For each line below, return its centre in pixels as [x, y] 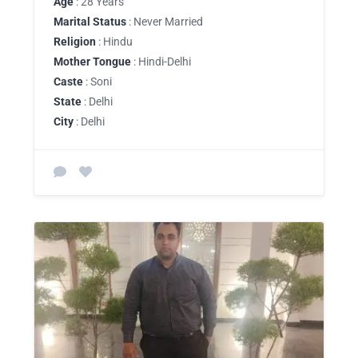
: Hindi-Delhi [161, 61]
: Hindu [114, 41]
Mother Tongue [92, 61]
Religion [75, 41]
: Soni [97, 81]
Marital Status [90, 21]
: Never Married [165, 21]
